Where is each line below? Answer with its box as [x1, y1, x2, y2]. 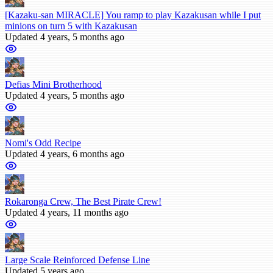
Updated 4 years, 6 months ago [5, 148, 124, 159]
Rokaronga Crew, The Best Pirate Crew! [5, 196, 161, 207]
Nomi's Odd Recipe [5, 137, 81, 148]
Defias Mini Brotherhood [5, 79, 102, 90]
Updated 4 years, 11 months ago [5, 207, 129, 218]
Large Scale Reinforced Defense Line [5, 254, 150, 265]
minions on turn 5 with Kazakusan [5, 20, 137, 31]
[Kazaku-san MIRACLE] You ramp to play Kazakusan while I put [5, 9, 261, 20]
